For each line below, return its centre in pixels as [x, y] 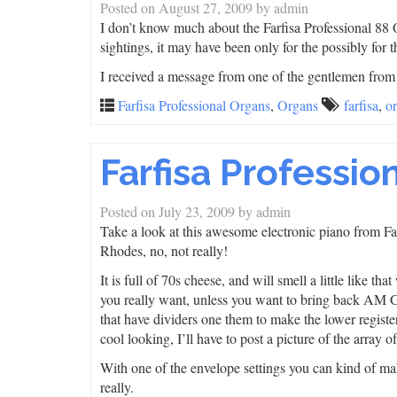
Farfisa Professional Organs [194, 105]
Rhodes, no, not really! [164, 250]
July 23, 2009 [197, 211]
